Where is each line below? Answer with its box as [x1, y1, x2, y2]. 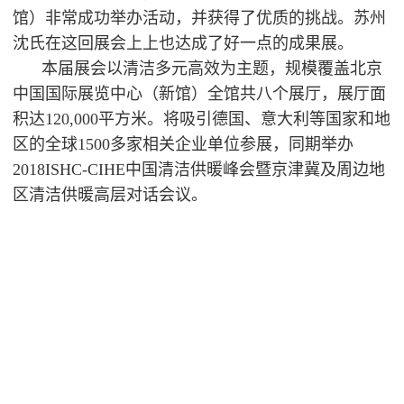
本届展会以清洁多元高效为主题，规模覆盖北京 [41, 60, 383, 78]
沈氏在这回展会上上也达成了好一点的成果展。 [13, 34, 354, 53]
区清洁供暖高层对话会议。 [13, 186, 208, 205]
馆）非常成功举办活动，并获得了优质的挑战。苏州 [13, 9, 387, 28]
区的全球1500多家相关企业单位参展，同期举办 [13, 135, 354, 154]
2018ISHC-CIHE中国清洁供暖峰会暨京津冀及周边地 [13, 161, 386, 179]
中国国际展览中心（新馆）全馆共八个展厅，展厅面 [13, 85, 387, 104]
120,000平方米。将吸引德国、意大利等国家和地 [45, 110, 391, 129]
